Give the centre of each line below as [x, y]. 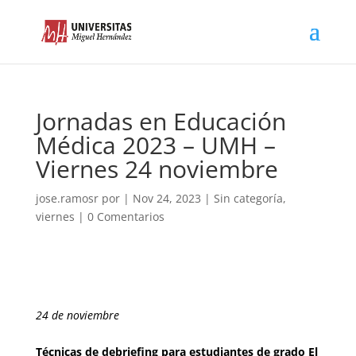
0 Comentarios [126, 217]
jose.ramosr [67, 198]
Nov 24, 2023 [166, 198]
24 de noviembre [77, 315]
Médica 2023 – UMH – [155, 145]
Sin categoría [248, 198]
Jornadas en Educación [161, 121]
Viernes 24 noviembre [157, 169]
